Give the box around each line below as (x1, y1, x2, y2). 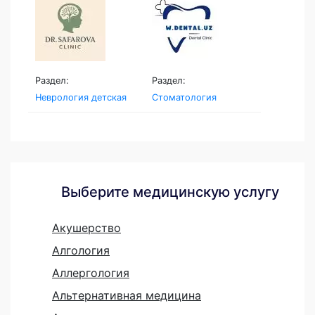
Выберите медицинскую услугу (60, 183, 279, 200)
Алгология (52, 243, 110, 257)
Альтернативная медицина (52, 288, 201, 302)
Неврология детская (35, 91, 127, 103)
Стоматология (151, 91, 217, 103)
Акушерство (52, 220, 121, 235)
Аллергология (52, 265, 129, 280)
